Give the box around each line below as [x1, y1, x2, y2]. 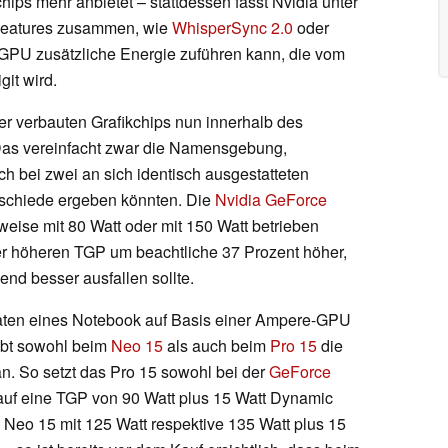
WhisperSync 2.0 [172, 15, 293, 39]
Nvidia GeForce [215, 187, 327, 211]
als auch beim [163, 333, 270, 357]
